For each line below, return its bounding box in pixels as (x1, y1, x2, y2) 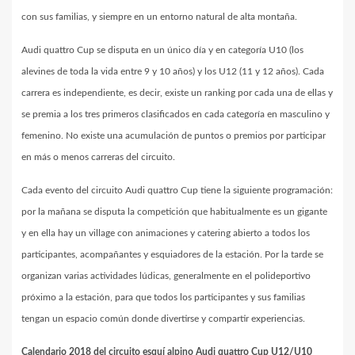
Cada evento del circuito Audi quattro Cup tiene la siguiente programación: (21, 185, 333, 195)
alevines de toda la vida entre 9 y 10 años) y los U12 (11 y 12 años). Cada (21, 66, 324, 76)
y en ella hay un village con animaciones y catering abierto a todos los (21, 227, 310, 238)
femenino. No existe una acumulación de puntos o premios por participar (21, 130, 326, 140)
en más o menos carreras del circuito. (21, 151, 175, 162)
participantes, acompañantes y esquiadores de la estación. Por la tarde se (21, 249, 323, 259)
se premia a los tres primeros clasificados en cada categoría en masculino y (21, 109, 330, 119)
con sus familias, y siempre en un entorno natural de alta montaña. (21, 11, 297, 21)
